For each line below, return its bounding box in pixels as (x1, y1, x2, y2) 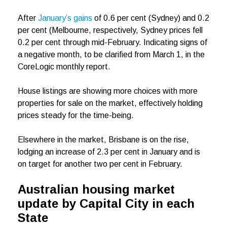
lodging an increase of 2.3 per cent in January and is (18, 147, 200, 157)
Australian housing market (18, 182, 175, 197)
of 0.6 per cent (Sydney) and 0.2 (92, 14, 209, 23)
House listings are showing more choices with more (18, 87, 198, 96)
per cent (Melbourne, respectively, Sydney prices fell (18, 26, 203, 35)
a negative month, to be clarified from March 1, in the (18, 50, 205, 59)
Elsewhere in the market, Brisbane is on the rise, (18, 135, 189, 144)
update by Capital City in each (18, 197, 195, 211)
